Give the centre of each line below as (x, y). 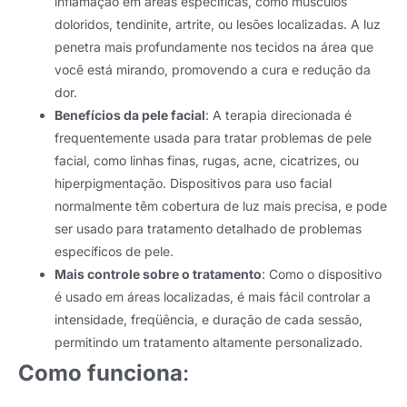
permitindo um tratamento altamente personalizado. (208, 342)
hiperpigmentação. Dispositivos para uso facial (193, 184)
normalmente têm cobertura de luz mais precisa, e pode (221, 206)
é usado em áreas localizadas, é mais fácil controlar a (213, 297)
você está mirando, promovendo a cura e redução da (213, 70)
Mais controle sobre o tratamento (158, 274)
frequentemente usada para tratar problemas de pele (213, 138)
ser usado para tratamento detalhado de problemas (208, 229)
